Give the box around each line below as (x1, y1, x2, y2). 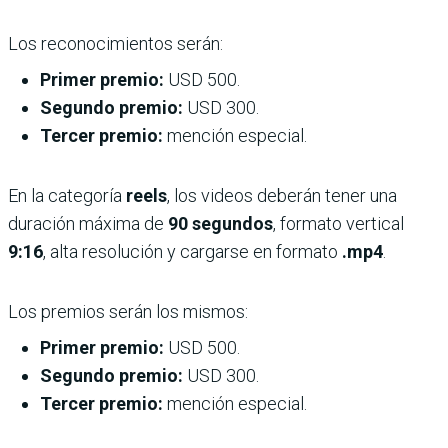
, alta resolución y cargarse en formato (43, 241, 342, 263)
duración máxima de (8, 213, 168, 235)
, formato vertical (273, 213, 404, 235)
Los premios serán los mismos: (8, 301, 248, 323)
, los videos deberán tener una (167, 185, 397, 207)
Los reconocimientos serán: (8, 33, 223, 55)
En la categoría (8, 185, 126, 207)
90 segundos (168, 213, 273, 235)
